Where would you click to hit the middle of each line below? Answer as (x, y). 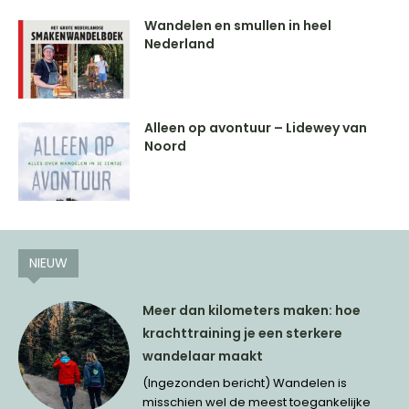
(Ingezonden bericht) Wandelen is (245, 383)
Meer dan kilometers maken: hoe (252, 310)
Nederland (180, 44)
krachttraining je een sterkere (243, 333)
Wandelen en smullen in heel (238, 26)
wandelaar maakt (203, 356)
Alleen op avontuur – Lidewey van (256, 127)
